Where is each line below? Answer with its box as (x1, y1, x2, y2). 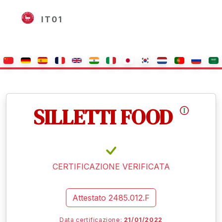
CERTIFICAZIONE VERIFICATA (52, 162, 170, 172)
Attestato (72, 193, 106, 203)
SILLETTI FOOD (33, 103, 177, 132)
